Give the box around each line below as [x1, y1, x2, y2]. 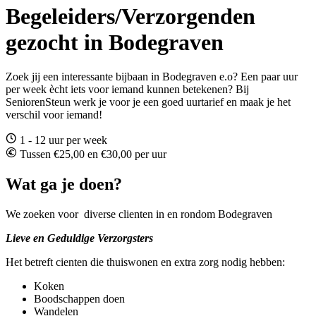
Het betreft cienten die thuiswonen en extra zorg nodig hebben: [6, 256, 285, 269]
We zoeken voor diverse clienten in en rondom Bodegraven [6, 208, 272, 221]
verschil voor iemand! [6, 109, 102, 121]
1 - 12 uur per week [17, 134, 107, 147]
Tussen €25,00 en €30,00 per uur [17, 148, 166, 161]
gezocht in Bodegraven [6, 29, 224, 55]
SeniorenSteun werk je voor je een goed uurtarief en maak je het [6, 96, 291, 109]
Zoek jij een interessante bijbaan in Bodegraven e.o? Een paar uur [6, 71, 298, 83]
